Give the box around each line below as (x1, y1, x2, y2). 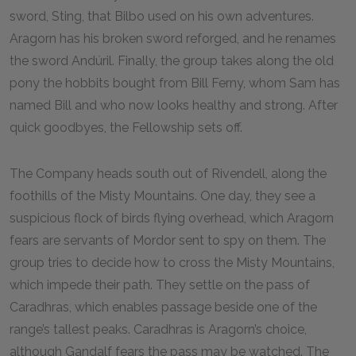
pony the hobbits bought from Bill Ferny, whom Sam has (10, 75, 340, 91)
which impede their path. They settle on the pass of (10, 277, 310, 292)
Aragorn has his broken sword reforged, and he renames (10, 31, 336, 46)
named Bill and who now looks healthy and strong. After (10, 98, 338, 113)
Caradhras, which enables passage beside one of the (10, 300, 317, 315)
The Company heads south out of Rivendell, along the (10, 166, 327, 181)
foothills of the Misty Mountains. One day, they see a (10, 188, 315, 203)
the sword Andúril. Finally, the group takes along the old (10, 53, 334, 68)
